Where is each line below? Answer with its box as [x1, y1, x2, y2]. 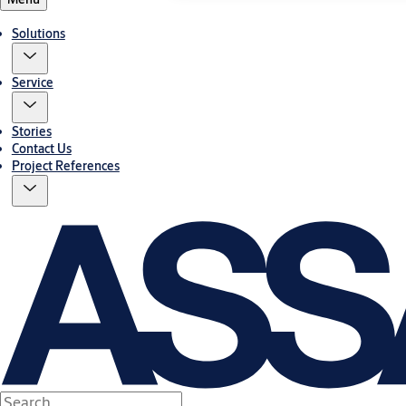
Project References [11, 158, 120, 175]
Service [11, 74, 53, 92]
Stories [11, 123, 52, 140]
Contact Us [11, 140, 72, 158]
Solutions [11, 25, 65, 43]
